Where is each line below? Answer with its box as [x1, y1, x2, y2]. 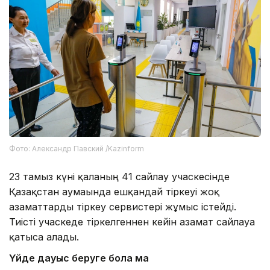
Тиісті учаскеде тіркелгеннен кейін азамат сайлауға [9, 216, 255, 228]
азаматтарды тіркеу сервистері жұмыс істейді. [9, 201, 236, 213]
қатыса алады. [9, 231, 79, 243]
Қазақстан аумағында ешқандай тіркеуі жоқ [9, 186, 219, 198]
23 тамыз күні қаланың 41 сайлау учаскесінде [9, 171, 230, 183]
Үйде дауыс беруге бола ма [9, 252, 149, 265]
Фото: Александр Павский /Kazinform [9, 144, 144, 154]
